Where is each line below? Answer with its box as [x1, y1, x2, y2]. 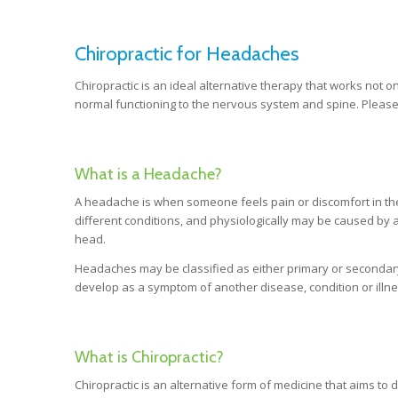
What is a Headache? [74, 164, 222, 185]
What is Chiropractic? [74, 346, 224, 367]
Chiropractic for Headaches [74, 42, 299, 67]
